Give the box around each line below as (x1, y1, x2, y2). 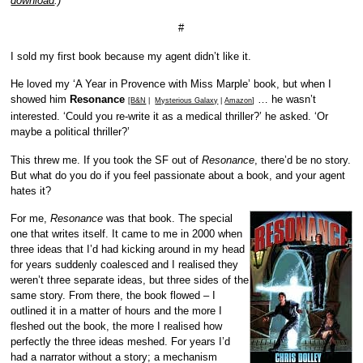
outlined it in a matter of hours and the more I (11, 305, 223, 318)
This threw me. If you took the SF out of (11, 153, 203, 166)
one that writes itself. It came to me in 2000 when (11, 228, 243, 241)
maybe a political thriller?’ (11, 126, 130, 139)
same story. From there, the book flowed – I (11, 289, 216, 302)
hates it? (11, 184, 52, 197)
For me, (11, 212, 51, 225)
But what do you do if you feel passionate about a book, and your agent (11, 169, 346, 181)
